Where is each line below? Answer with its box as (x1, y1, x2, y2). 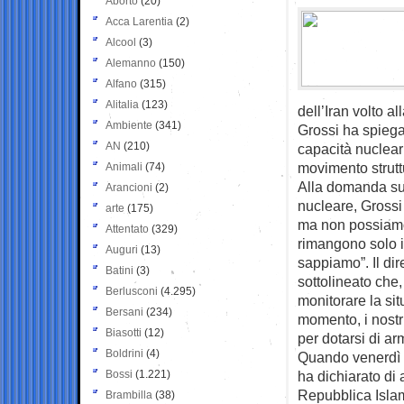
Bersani (106, 305, 143, 318)
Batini (106, 263, 133, 277)
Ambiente (106, 118, 152, 132)
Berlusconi (106, 284, 158, 298)
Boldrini (106, 346, 143, 360)
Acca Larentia (106, 14, 173, 28)
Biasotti (106, 326, 142, 339)
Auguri (106, 243, 138, 256)
